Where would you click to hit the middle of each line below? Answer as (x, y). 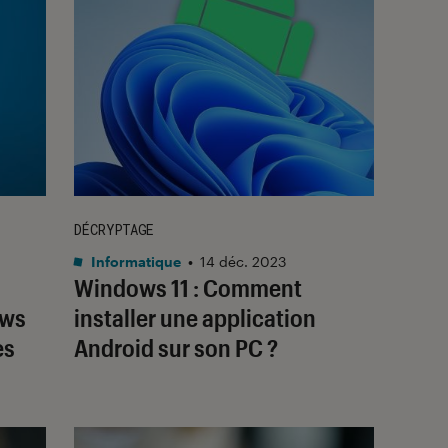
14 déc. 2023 (243, 261)
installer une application (195, 317)
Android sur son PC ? (176, 347)
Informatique (134, 261)
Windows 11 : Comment (188, 287)
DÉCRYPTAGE (114, 229)
